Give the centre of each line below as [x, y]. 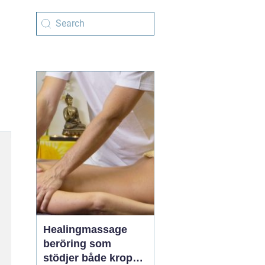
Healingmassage [85, 230]
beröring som [77, 244]
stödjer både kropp [91, 258]
